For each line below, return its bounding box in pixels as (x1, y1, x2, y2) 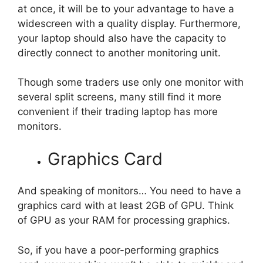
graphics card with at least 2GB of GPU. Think (18, 200, 234, 212)
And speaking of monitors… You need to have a (18, 185, 241, 197)
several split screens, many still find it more (18, 91, 221, 103)
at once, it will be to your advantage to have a (18, 2, 234, 15)
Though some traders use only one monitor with (18, 76, 244, 89)
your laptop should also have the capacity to (18, 32, 226, 44)
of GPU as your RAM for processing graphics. (18, 214, 230, 227)
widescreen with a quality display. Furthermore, (18, 17, 241, 29)
